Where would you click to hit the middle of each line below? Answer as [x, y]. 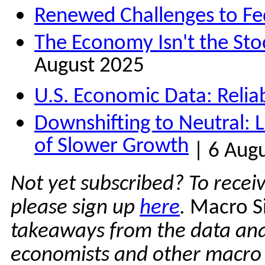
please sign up [75, 208]
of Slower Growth [112, 149]
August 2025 [89, 68]
